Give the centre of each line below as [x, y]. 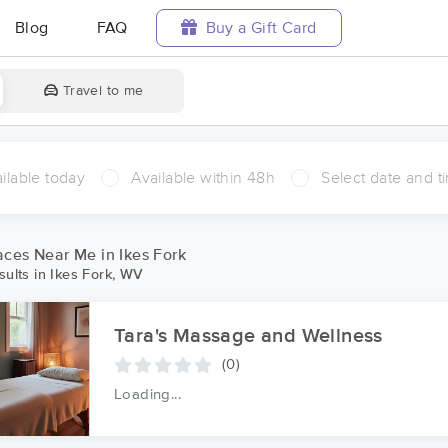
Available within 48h [203, 178]
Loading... [147, 394]
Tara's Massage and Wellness [248, 336]
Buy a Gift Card [259, 28]
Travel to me [103, 91]
